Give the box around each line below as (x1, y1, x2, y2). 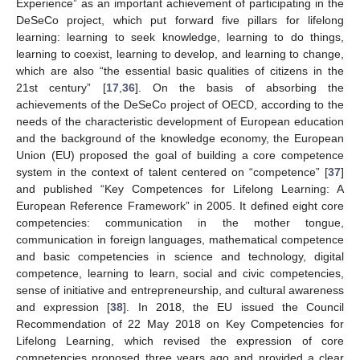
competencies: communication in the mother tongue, (16, 215, 344, 229)
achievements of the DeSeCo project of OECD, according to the (16, 97, 344, 111)
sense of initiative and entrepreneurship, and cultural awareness (16, 283, 344, 297)
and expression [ (16, 300, 111, 313)
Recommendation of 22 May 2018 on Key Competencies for (16, 317, 344, 330)
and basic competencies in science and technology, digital (16, 249, 344, 263)
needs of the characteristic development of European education (16, 114, 344, 128)
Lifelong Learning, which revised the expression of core (16, 333, 344, 347)
